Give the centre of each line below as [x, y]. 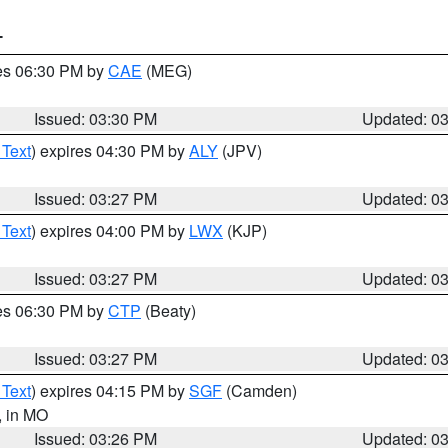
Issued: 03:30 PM [96, 118]
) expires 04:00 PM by [110, 230]
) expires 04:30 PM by [110, 150]
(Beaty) [168, 310]
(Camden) [259, 390]
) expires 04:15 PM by [110, 390]
